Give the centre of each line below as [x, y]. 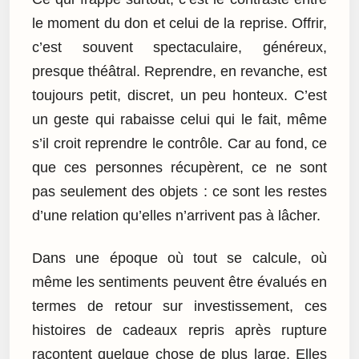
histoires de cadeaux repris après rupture [179, 330]
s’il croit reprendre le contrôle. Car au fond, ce [179, 144]
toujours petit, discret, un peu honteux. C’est [179, 96]
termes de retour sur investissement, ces [179, 306]
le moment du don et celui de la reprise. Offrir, [179, 24]
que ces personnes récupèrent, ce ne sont [179, 168]
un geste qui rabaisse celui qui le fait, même [179, 120]
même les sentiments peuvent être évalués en [179, 282]
